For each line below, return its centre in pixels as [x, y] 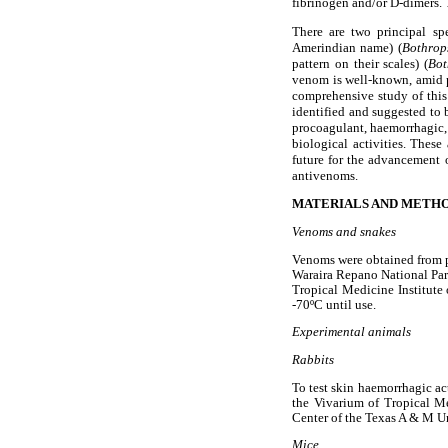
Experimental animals [351, 332]
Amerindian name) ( [347, 48]
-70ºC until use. [334, 304]
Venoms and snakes [344, 232]
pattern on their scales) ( [360, 64]
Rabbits [313, 359]
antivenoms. [325, 176]
